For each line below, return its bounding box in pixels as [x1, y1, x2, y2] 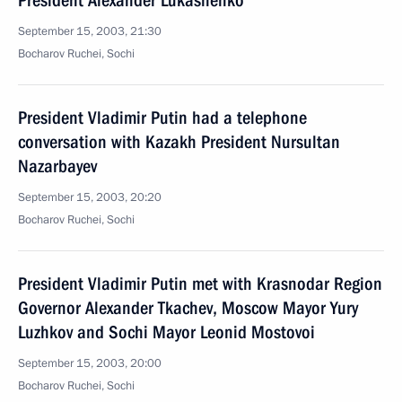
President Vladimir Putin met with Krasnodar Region [18, 273, 382, 294]
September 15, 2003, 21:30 [18, 23, 162, 39]
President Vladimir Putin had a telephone [18, 107, 307, 128]
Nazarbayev [18, 155, 97, 177]
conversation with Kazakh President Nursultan [18, 131, 340, 153]
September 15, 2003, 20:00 [18, 355, 162, 371]
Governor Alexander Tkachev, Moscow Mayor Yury [18, 297, 358, 319]
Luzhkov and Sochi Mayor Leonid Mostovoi [18, 321, 315, 343]
